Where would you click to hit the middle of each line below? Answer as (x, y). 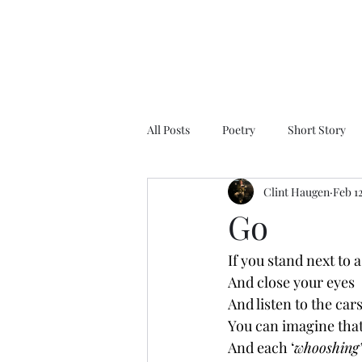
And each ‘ (261, 347)
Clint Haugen (297, 192)
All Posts (168, 129)
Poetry (239, 129)
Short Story (317, 129)
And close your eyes (291, 282)
